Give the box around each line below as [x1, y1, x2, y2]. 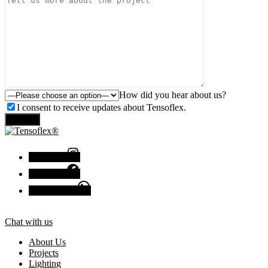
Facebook [29, 169, 66, 179]
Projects [29, 248, 59, 258]
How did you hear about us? [119, 90, 226, 100]
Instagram [29, 152, 66, 163]
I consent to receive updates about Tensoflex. [17, 102, 186, 113]
